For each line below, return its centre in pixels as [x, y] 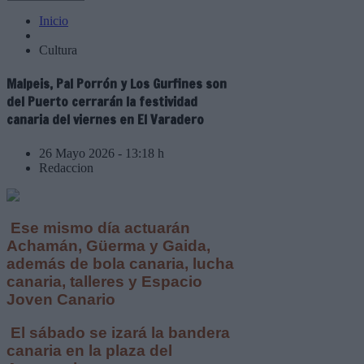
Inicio [54, 21]
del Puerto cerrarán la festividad [102, 102]
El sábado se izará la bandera [118, 332]
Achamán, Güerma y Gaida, [108, 246]
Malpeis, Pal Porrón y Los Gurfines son [117, 84]
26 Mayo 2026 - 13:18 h [102, 153]
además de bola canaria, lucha [120, 264]
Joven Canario [61, 300]
